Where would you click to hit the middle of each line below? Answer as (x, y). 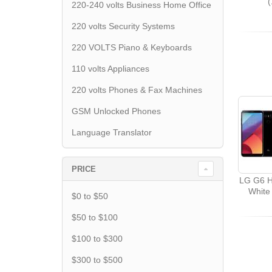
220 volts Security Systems (123, 26)
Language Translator (112, 132)
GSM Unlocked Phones (116, 111)
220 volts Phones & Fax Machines (137, 90)
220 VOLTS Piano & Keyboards (132, 47)
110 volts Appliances (110, 69)
